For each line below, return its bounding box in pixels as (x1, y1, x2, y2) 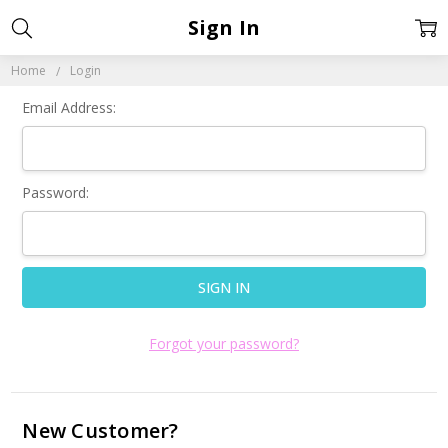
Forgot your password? (149, 334, 299, 354)
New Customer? (22, 417, 179, 445)
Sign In (187, 14, 261, 41)
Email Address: (22, 97, 117, 117)
